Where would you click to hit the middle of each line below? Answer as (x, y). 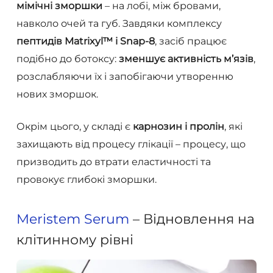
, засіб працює (190, 41)
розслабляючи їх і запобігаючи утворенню (125, 77)
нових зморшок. (57, 94)
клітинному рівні (75, 240)
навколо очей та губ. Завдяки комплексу (119, 24)
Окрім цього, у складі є (74, 127)
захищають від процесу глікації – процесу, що (131, 144)
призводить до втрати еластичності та (113, 162)
